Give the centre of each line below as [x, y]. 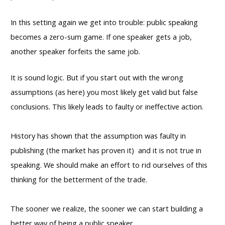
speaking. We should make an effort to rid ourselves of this [109, 164]
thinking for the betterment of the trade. [79, 179]
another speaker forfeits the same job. [75, 51]
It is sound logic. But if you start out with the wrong [97, 77]
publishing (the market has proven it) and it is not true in [106, 150]
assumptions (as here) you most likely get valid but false [104, 92]
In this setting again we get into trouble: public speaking [104, 22]
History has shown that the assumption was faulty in [98, 135]
